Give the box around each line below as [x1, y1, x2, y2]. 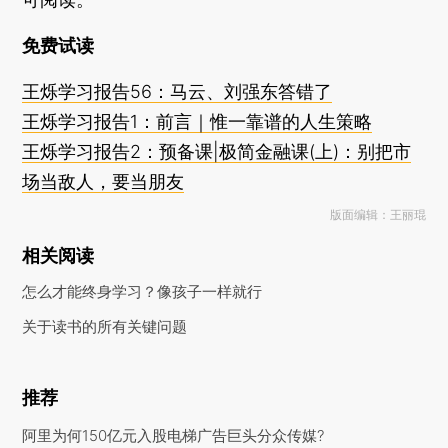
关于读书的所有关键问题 [22, 317, 188, 336]
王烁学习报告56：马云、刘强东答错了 [22, 81, 333, 102]
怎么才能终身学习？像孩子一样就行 [22, 282, 263, 301]
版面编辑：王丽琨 [329, 207, 426, 222]
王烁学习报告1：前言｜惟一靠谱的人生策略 [22, 111, 373, 132]
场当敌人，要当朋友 [22, 171, 185, 192]
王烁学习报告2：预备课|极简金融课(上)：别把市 [22, 141, 412, 162]
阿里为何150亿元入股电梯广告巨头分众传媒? [22, 426, 325, 445]
